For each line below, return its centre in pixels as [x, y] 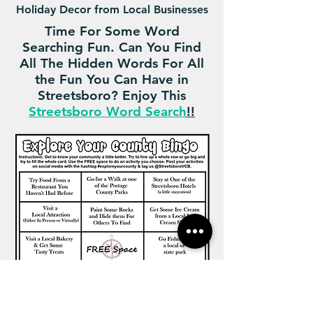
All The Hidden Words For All [112, 63]
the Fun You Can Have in [112, 79]
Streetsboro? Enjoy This [112, 95]
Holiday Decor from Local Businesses [112, 9]
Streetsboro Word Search [108, 111]
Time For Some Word [112, 31]
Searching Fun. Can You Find [112, 47]
